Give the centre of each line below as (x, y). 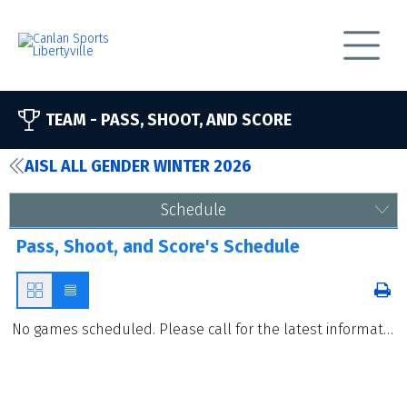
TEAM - (73, 120)
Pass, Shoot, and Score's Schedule (158, 247)
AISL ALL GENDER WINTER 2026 (138, 166)
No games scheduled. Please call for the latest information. (389, 329)
